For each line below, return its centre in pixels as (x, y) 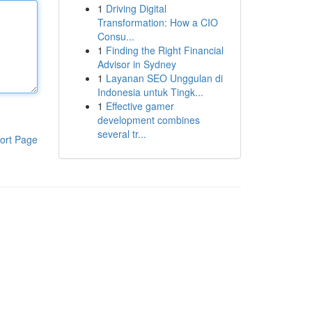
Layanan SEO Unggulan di (164, 78)
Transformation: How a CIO (157, 22)
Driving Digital (136, 8)
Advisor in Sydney (136, 64)
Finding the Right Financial (164, 50)
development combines (148, 120)
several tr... (122, 134)
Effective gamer (140, 106)
